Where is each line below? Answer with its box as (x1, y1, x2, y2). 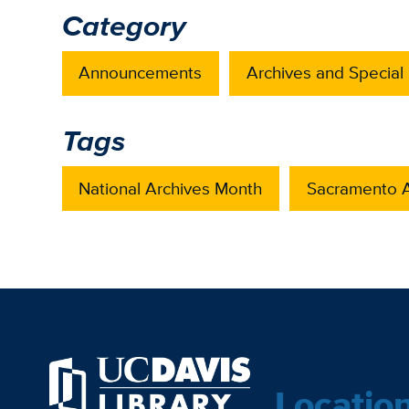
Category (61, 3, 185, 47)
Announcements (79, 60, 203, 86)
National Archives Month (79, 175, 263, 201)
